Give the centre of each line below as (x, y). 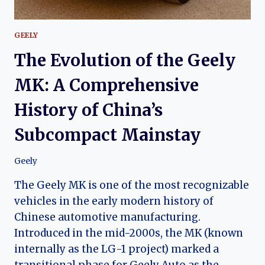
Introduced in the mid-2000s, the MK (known (129, 233)
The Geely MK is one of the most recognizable (132, 185)
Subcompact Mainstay (107, 135)
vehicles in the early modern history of (114, 201)
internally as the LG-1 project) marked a (117, 249)
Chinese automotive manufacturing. (107, 217)
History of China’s (88, 110)
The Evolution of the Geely (125, 60)
